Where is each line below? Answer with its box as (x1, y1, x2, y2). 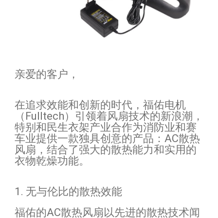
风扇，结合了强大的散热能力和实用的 (15, 144, 197, 156)
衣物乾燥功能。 (15, 155, 90, 167)
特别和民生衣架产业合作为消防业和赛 (15, 121, 197, 134)
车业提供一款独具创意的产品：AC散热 (15, 132, 200, 145)
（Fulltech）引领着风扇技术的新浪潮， (15, 110, 203, 123)
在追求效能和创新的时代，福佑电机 (15, 99, 186, 111)
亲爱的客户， (15, 68, 79, 81)
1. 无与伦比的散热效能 (15, 185, 122, 198)
